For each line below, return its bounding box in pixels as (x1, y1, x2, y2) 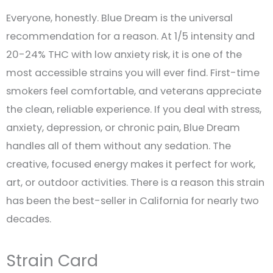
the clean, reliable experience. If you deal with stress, (6, 102, 261, 116)
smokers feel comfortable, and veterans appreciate (6, 83, 261, 98)
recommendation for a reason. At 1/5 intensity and (6, 29, 255, 43)
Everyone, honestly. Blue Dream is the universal (6, 10, 233, 25)
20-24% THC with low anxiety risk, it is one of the (6, 47, 242, 62)
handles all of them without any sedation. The (6, 138, 231, 153)
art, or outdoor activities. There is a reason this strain (6, 175, 264, 190)
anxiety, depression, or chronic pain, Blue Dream (6, 120, 240, 135)
